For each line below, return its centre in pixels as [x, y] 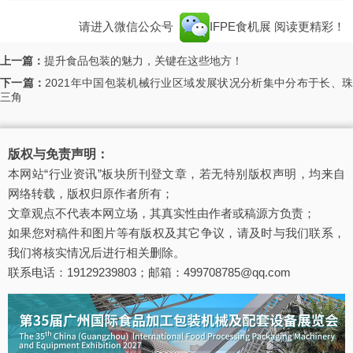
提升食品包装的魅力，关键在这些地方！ [143, 61]
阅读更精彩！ [310, 27]
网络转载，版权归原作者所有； [91, 194]
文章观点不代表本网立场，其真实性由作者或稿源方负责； [162, 214]
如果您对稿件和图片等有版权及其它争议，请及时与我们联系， [176, 233]
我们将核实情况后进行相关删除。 [97, 253]
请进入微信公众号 [128, 27]
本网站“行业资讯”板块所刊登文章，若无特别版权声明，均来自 [176, 174]
